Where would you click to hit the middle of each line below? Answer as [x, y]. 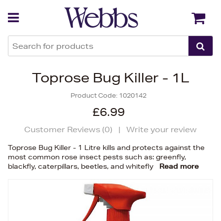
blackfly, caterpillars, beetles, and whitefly [82, 166]
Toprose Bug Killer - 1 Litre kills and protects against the [106, 147]
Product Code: [95, 95]
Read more [179, 166]
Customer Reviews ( [64, 129]
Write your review [162, 129]
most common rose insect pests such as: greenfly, [97, 157]
